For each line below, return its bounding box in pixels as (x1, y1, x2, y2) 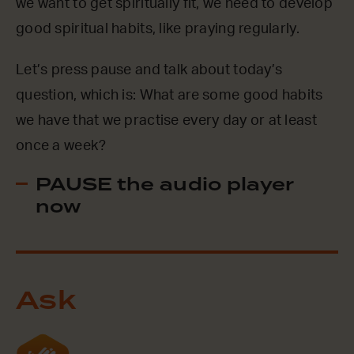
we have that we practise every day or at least (16, 114, 317, 128)
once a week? (16, 139, 107, 153)
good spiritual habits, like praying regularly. (16, 22, 299, 36)
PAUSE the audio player (36, 171, 294, 199)
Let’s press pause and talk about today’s (16, 63, 283, 77)
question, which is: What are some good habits (16, 88, 323, 103)
